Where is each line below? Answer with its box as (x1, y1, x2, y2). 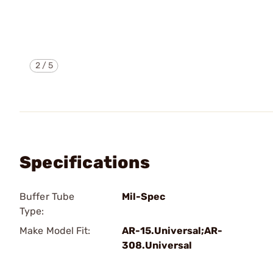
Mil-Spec (122, 191, 165, 202)
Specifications (19, 152, 150, 172)
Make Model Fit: (19, 225, 91, 236)
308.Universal (122, 239, 192, 251)
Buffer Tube (19, 191, 75, 202)
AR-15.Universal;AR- (122, 225, 222, 236)
